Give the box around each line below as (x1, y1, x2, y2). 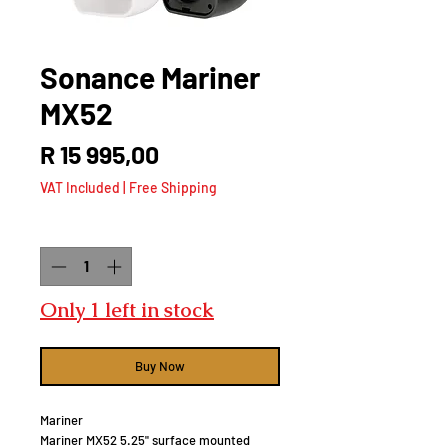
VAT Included (40, 179, 120, 196)
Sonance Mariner (40, 59, 260, 95)
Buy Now (135, 357, 185, 374)
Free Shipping (129, 179, 217, 196)
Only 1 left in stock (40, 296, 214, 323)
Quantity (40, 221, 97, 239)
